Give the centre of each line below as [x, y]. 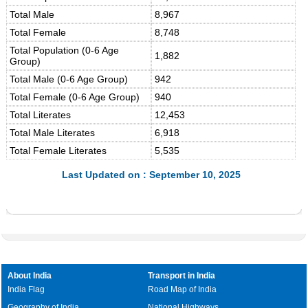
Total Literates [41, 115]
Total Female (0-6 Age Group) [75, 97]
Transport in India [182, 276]
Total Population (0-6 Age [65, 50]
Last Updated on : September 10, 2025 [151, 175]
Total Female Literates [58, 151]
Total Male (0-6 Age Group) [69, 79]
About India [30, 276]
